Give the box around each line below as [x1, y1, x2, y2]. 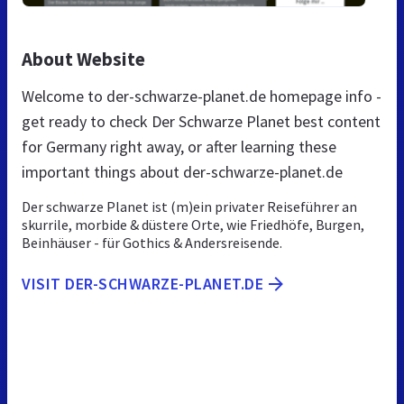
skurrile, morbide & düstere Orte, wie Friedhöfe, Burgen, [22, 215, 364, 234]
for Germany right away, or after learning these [22, 135, 336, 157]
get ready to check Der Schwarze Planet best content [22, 110, 381, 132]
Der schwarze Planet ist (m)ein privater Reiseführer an [22, 197, 357, 216]
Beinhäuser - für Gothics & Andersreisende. [22, 233, 282, 252]
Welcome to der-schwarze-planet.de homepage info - [22, 85, 381, 106]
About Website [22, 46, 145, 71]
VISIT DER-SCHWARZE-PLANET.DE [22, 272, 263, 294]
